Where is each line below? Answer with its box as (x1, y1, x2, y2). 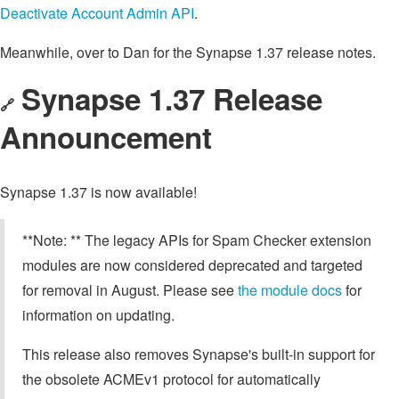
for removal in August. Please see (22, 280, 238, 301)
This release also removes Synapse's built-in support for (22, 344, 375, 365)
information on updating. (22, 305, 175, 326)
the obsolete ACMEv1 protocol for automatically (22, 369, 321, 390)
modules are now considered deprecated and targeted (22, 255, 362, 276)
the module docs (238, 280, 342, 301)
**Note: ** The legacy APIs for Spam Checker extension (22, 230, 371, 251)
